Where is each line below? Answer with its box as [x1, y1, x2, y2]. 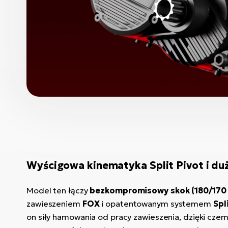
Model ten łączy [26, 185, 90, 195]
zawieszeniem [26, 198, 82, 209]
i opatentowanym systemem [101, 198, 213, 209]
